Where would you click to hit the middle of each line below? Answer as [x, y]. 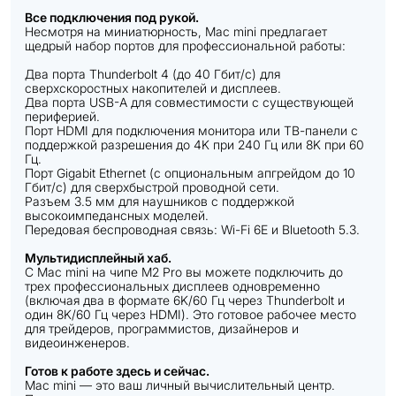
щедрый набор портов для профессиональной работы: [185, 46]
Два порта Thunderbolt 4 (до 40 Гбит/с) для [152, 74]
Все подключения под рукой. [112, 17]
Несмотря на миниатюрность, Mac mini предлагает [176, 31]
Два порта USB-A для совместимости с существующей [189, 102]
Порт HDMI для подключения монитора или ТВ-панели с [191, 130]
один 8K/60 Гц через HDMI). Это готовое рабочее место [190, 314]
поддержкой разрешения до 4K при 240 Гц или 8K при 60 [194, 145]
